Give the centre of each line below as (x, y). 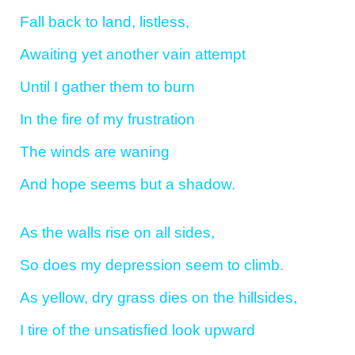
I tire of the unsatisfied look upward (137, 330)
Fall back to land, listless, (105, 21)
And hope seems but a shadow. (128, 184)
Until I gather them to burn (107, 86)
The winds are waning (95, 151)
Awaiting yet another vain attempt (133, 54)
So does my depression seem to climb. (152, 265)
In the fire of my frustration (107, 119)
